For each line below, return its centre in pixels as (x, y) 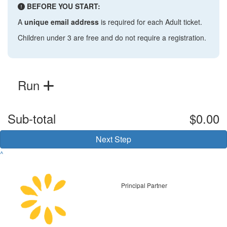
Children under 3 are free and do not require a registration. (112, 37)
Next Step (113, 139)
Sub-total (32, 118)
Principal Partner (144, 185)
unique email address (62, 22)
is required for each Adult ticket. (150, 22)
